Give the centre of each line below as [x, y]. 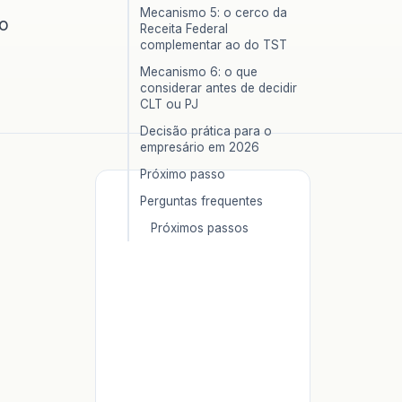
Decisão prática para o [206, 131]
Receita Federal [184, 29]
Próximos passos [200, 228]
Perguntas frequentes [201, 201]
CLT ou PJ [169, 104]
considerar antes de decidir [218, 88]
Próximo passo [183, 174]
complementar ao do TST [214, 45]
